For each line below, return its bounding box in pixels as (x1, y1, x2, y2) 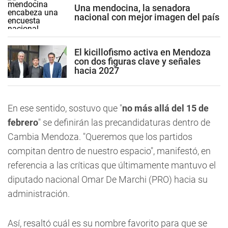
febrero (8, 117, 38, 128)
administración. (8, 188, 70, 199)
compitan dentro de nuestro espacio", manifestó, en (8, 146, 211, 156)
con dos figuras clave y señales (74, 55, 201, 67)
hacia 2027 (74, 65, 119, 76)
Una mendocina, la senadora (74, 2, 190, 13)
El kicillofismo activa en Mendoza (74, 46, 211, 58)
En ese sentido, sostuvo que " (8, 103, 122, 113)
